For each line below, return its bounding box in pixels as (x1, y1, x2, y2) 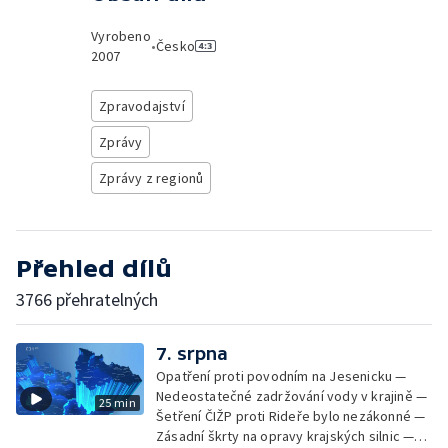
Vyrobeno (91, 27, 151, 45)
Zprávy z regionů (99, 169, 204, 187)
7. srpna (156, 343, 228, 364)
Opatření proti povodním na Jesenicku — (156, 367, 407, 385)
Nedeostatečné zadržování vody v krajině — (156, 387, 428, 405)
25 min (98, 395, 136, 410)
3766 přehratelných (16, 288, 158, 311)
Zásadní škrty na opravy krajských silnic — (156, 427, 415, 445)
